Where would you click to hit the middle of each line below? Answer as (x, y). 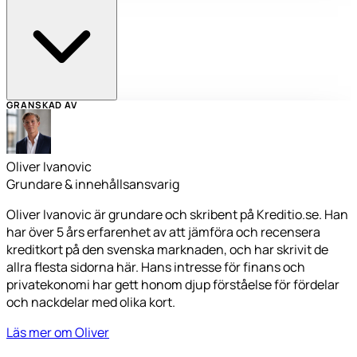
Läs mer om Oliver (58, 332)
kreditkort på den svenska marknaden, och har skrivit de (167, 249)
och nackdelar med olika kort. (91, 302)
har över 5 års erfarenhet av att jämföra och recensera (163, 231)
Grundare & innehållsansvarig (93, 184)
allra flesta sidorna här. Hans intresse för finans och (156, 267)
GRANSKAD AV (42, 104)
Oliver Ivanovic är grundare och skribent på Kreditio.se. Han (177, 214)
